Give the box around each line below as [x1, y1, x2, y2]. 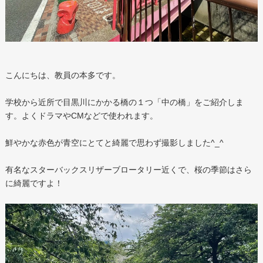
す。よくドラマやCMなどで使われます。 [5, 110, 158, 120]
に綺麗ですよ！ [5, 178, 63, 188]
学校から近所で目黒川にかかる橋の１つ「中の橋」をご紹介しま [5, 97, 244, 107]
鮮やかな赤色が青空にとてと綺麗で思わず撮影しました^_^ [5, 137, 224, 147]
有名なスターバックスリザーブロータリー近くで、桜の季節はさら [5, 164, 252, 174]
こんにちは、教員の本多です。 [5, 70, 120, 80]
